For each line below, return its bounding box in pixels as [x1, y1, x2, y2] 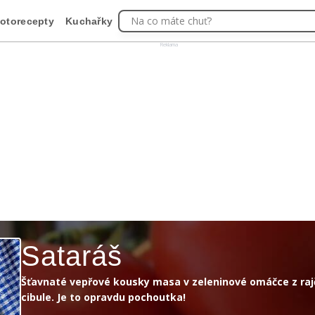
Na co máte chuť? [131, 13, 212, 27]
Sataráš [21, 240, 122, 271]
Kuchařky [65, 15, 113, 27]
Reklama [160, 41, 178, 48]
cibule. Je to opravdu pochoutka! [21, 290, 186, 304]
